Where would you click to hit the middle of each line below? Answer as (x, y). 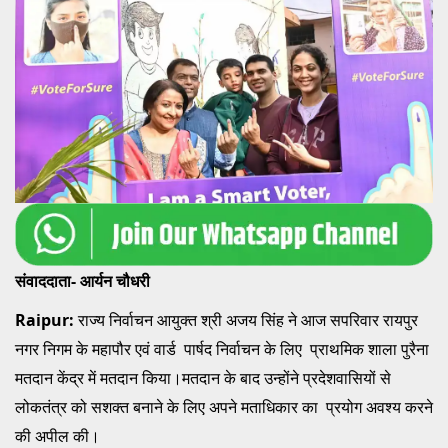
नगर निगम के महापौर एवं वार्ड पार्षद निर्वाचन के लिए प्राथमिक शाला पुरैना (222, 349)
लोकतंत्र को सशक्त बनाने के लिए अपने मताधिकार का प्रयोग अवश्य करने (224, 407)
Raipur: (46, 320)
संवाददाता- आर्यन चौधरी (82, 281)
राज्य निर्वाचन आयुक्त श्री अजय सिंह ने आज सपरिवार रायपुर (248, 320)
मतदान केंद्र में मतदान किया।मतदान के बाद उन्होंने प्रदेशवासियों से (203, 378)
